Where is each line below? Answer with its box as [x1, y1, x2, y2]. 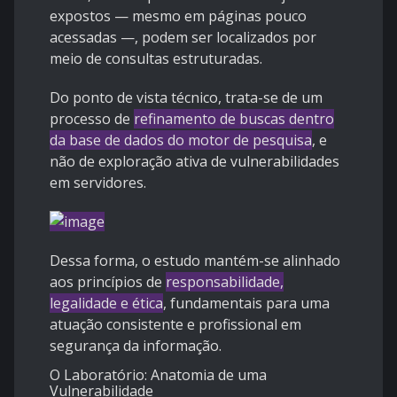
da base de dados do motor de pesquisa [50, 130, 312, 151]
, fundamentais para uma [163, 293, 330, 314]
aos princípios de [50, 272, 166, 292]
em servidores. [50, 173, 146, 193]
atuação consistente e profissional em [50, 315, 301, 335]
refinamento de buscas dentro [134, 109, 334, 129]
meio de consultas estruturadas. [50, 49, 262, 69]
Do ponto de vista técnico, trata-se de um [50, 88, 323, 108]
